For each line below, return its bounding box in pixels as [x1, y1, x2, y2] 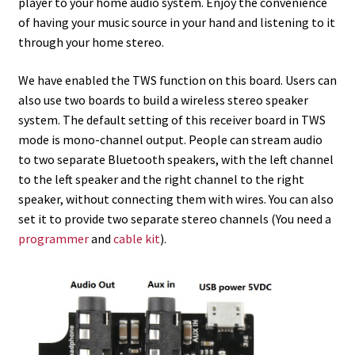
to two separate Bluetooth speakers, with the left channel [17, 151, 334, 167]
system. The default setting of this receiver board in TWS [17, 111, 326, 128]
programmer [17, 230, 89, 246]
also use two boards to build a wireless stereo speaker [17, 91, 308, 108]
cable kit [113, 230, 160, 246]
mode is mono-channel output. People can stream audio [17, 131, 323, 147]
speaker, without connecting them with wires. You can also [17, 190, 334, 207]
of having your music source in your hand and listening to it [17, 14, 335, 30]
